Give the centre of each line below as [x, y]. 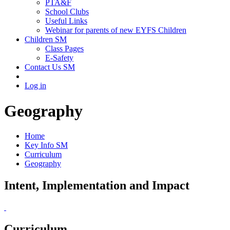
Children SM [46, 40]
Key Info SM [46, 145]
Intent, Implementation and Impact [97, 186]
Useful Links [66, 21]
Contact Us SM [50, 67]
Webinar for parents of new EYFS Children [116, 30]
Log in [35, 86]
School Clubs [67, 12]
